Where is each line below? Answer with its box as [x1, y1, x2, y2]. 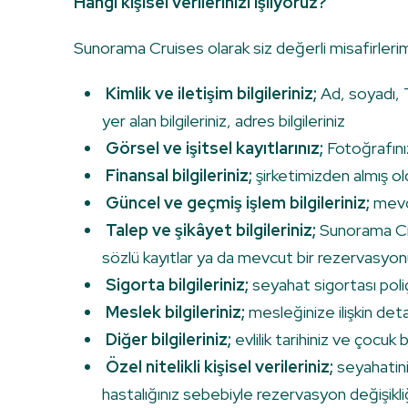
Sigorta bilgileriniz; [106, 274, 249, 296]
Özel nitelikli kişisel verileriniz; [106, 356, 333, 378]
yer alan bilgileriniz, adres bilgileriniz [102, 110, 345, 132]
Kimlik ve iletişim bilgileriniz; [106, 83, 317, 105]
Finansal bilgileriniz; [106, 165, 252, 187]
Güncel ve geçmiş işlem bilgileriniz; [106, 192, 370, 214]
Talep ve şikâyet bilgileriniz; [106, 219, 316, 241]
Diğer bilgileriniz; [106, 329, 231, 351]
